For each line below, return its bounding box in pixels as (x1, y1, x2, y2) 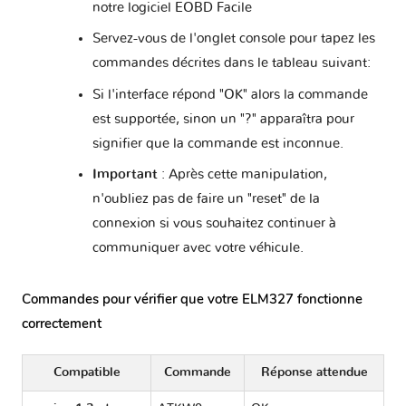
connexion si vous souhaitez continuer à (92, 217, 336, 231)
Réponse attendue (260, 365, 368, 379)
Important (92, 168, 158, 182)
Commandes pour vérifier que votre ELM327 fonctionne (22, 290, 362, 309)
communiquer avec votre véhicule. (92, 241, 304, 256)
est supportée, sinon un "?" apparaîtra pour (92, 111, 354, 126)
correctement (22, 314, 101, 333)
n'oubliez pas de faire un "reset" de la (92, 192, 320, 207)
